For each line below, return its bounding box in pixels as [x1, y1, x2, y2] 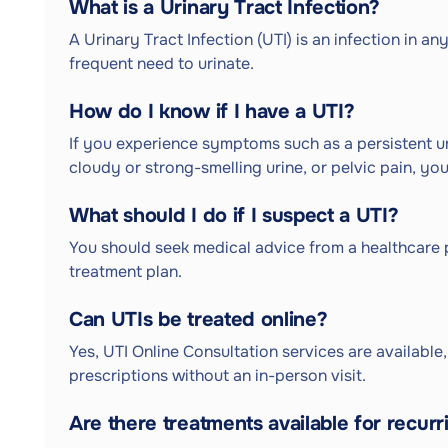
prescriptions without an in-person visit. [69, 365, 366, 386]
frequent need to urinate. [69, 53, 254, 74]
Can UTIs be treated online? [69, 307, 328, 332]
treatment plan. [69, 261, 182, 282]
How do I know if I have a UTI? [69, 99, 355, 124]
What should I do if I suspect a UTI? [69, 203, 399, 228]
